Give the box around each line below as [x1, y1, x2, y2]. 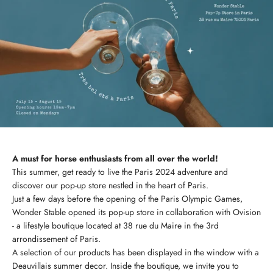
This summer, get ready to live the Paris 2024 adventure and [12, 165, 228, 178]
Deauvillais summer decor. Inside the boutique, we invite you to [12, 259, 239, 272]
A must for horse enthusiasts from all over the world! [12, 152, 221, 165]
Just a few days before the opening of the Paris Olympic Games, [12, 192, 243, 205]
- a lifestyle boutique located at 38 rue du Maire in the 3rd [12, 219, 219, 232]
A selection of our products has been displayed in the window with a [12, 246, 259, 258]
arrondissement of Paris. [12, 232, 101, 245]
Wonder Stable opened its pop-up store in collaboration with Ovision [12, 205, 261, 218]
